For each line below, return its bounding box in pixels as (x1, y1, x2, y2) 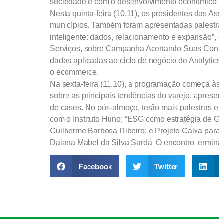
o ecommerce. (50, 67, 99, 76)
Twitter (154, 162, 178, 171)
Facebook (78, 162, 112, 171)
